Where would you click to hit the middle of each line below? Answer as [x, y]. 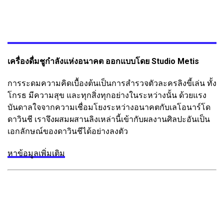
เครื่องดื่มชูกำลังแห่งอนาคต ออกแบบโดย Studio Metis [103, 61]
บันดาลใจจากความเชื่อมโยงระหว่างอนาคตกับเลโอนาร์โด [109, 107]
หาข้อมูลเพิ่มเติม [36, 153]
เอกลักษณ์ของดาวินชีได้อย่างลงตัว [68, 131]
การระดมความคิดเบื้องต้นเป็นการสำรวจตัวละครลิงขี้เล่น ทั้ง [112, 83]
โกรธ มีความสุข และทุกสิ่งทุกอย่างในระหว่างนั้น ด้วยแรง [107, 95]
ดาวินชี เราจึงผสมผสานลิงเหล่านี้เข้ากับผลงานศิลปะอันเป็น [109, 119]
